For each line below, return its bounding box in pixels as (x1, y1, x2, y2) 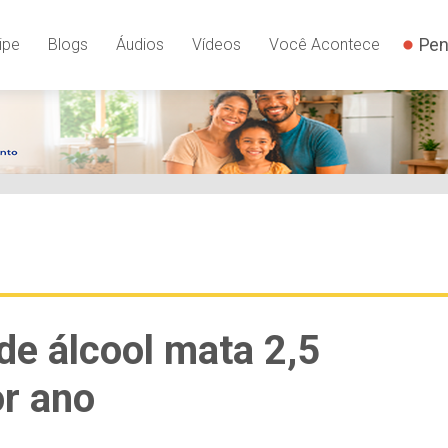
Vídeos (191, 34, 241, 54)
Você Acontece (268, 34, 380, 54)
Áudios (115, 34, 164, 54)
